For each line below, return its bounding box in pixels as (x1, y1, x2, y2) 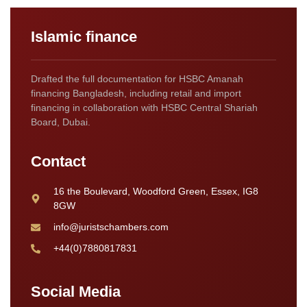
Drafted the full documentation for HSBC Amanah (31, 73, 243, 84)
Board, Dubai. (31, 116, 90, 127)
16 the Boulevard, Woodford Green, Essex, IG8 (53, 186, 258, 197)
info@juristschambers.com (53, 221, 169, 233)
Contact (31, 153, 86, 171)
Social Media (31, 283, 121, 301)
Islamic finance (31, 27, 137, 45)
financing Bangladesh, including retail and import (31, 87, 241, 99)
